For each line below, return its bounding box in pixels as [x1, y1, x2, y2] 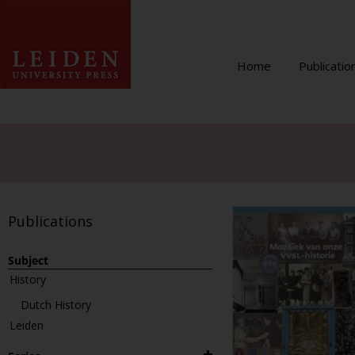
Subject [8, 253, 48, 268]
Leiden [10, 318, 44, 333]
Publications [8, 212, 93, 231]
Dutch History [21, 297, 91, 312]
